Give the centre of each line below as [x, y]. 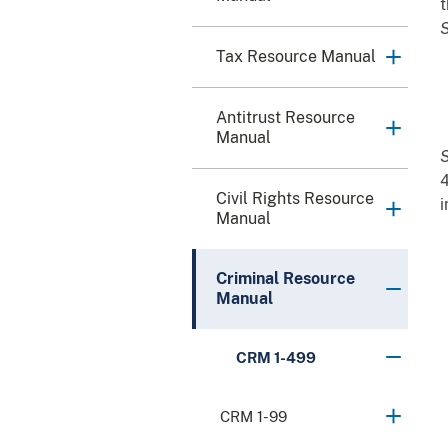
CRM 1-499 [276, 357]
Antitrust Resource [285, 117]
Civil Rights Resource [295, 198]
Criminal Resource [285, 278]
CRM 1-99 [253, 416]
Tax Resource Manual [296, 56]
